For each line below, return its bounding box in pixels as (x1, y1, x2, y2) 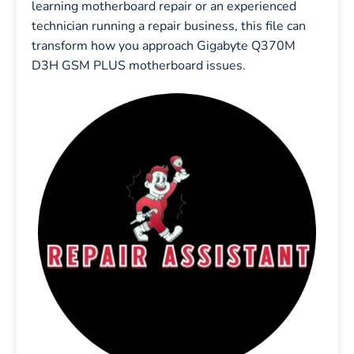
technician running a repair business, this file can (32, 17, 306, 35)
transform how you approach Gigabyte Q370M (32, 36, 296, 55)
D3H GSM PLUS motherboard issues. (32, 56, 246, 74)
